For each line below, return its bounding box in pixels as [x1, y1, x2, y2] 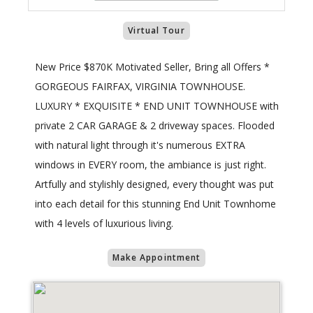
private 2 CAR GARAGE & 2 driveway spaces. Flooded [35, 119, 275, 133]
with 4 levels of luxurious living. [35, 217, 173, 231]
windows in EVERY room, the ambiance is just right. [35, 158, 266, 172]
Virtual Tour [128, 24, 185, 37]
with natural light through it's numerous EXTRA [35, 138, 245, 152]
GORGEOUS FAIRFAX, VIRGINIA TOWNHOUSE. [35, 80, 245, 94]
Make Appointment [112, 252, 201, 264]
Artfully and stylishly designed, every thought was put [35, 177, 274, 191]
